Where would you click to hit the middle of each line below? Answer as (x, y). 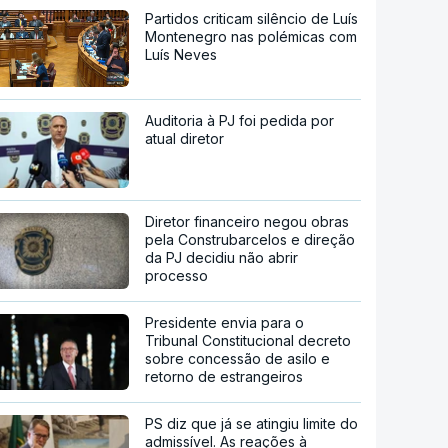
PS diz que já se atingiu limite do (252, 424)
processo (177, 276)
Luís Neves (181, 54)
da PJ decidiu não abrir (222, 258)
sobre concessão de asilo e (238, 359)
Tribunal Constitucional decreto (248, 341)
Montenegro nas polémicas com (251, 36)
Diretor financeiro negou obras (247, 222)
